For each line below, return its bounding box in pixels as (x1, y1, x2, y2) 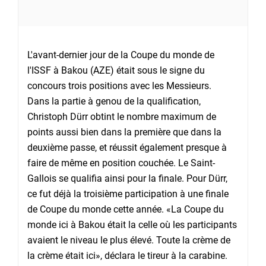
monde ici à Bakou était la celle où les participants (27, 219, 237, 231)
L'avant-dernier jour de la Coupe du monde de (27, 49, 214, 61)
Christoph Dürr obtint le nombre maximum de (27, 111, 216, 123)
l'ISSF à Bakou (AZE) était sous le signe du (27, 65, 205, 77)
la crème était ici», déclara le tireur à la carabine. (27, 250, 227, 262)
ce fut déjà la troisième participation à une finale (27, 188, 229, 200)
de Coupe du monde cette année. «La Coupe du (27, 204, 224, 216)
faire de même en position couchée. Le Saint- (27, 157, 215, 169)
